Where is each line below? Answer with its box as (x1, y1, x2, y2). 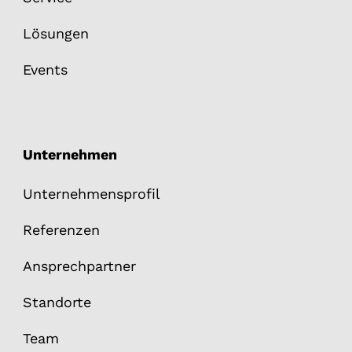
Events (22, 60, 68, 78)
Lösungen (22, 24, 89, 42)
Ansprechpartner (22, 257, 136, 274)
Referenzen (22, 221, 100, 238)
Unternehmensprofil (22, 185, 160, 202)
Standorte (22, 293, 91, 310)
